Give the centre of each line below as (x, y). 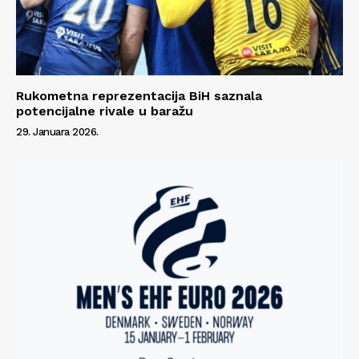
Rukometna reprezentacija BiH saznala (139, 95)
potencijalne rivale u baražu (105, 111)
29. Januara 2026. (57, 131)
